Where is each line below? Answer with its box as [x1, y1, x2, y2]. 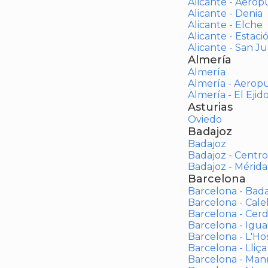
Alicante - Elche [187, 19, 263, 31]
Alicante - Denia [187, 8, 263, 19]
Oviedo [187, 114, 222, 125]
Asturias [187, 100, 233, 114]
